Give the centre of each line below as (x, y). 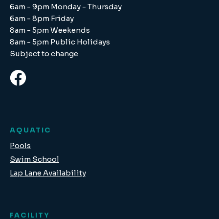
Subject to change (44, 54)
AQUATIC (31, 130)
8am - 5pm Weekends (50, 30)
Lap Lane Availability (48, 173)
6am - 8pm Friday (42, 18)
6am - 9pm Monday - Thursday (66, 7)
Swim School (34, 159)
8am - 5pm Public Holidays (60, 42)
